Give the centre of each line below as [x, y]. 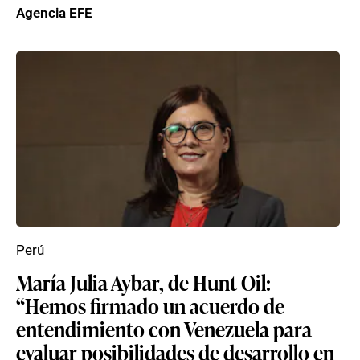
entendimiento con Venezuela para [164, 329]
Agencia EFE [54, 13]
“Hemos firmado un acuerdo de [150, 305]
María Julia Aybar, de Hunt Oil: [143, 282]
